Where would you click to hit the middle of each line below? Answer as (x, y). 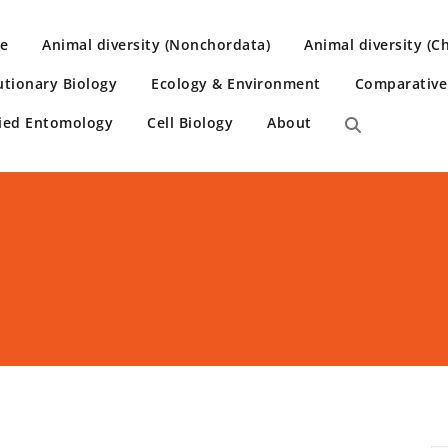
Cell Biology (190, 122)
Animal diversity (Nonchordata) (156, 44)
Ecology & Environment (236, 83)
